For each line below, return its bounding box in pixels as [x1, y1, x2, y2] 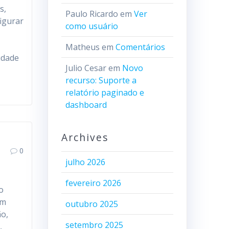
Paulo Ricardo [65, 8, 118, 19]
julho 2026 [65, 156, 105, 168]
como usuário [65, 20, 118, 32]
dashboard [65, 99, 107, 110]
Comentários [115, 41, 165, 53]
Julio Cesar [65, 62, 106, 74]
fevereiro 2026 [65, 177, 121, 189]
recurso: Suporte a [65, 75, 136, 86]
